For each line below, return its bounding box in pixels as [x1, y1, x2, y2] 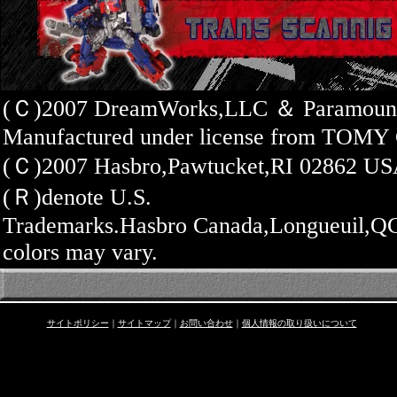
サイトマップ [117, 318, 171, 328]
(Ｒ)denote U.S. [3, 184, 152, 210]
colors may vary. [3, 239, 158, 265]
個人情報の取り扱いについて [241, 318, 357, 328]
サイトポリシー [46, 318, 109, 328]
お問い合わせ [179, 318, 233, 328]
